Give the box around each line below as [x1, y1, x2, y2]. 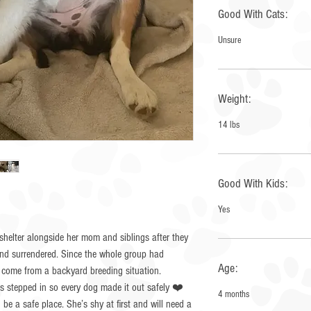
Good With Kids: [218, 176, 287, 191]
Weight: [218, 92, 251, 106]
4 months [218, 289, 249, 300]
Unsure [218, 35, 242, 46]
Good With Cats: [218, 7, 287, 22]
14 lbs [218, 119, 239, 131]
